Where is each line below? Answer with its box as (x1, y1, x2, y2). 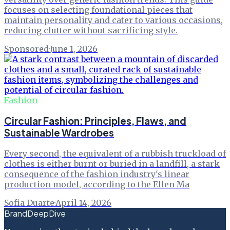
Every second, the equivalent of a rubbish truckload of (4, 148, 226, 159)
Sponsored (4, 44, 49, 54)
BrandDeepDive (4, 207, 66, 219)
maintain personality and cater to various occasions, (4, 15, 223, 26)
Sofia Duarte (4, 197, 54, 208)
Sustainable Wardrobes (4, 127, 114, 139)
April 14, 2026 (55, 197, 111, 208)
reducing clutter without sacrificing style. (4, 25, 178, 36)
